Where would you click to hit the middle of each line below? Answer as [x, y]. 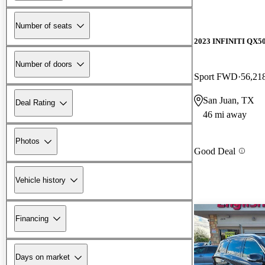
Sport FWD [216, 76]
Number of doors [44, 64]
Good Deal [215, 151]
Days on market [43, 257]
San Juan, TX [229, 100]
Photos [28, 141]
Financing [32, 218]
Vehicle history [41, 180]
